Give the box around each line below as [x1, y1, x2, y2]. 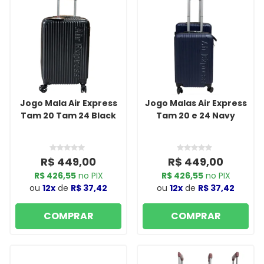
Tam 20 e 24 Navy [156, 109, 235, 121]
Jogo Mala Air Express [19, 97, 117, 109]
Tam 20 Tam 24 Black [21, 109, 116, 121]
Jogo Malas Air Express [144, 97, 247, 109]
